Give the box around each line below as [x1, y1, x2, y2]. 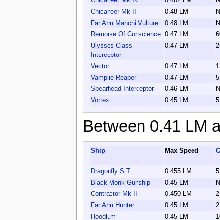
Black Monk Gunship [90, 179, 150, 187]
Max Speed [165, 147, 198, 155]
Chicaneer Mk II [90, 8, 136, 16]
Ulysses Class [90, 42, 132, 50]
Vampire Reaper [90, 74, 136, 82]
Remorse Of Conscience [90, 31, 161, 38]
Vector [90, 63, 109, 70]
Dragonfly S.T [90, 168, 130, 175]
